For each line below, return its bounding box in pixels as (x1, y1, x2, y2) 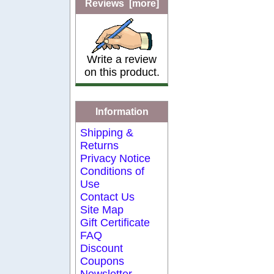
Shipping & (80, 126, 134, 139)
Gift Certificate (80, 216, 150, 229)
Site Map (80, 203, 124, 216)
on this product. (84, 65, 160, 78)
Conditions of (80, 165, 145, 177)
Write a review (87, 53, 157, 65)
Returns (80, 139, 119, 152)
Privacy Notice (80, 152, 151, 165)
